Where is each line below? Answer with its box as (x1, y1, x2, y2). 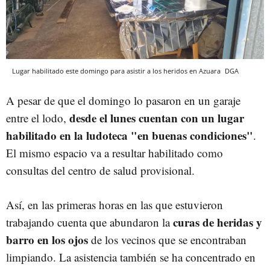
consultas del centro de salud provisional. (6, 162, 195, 178)
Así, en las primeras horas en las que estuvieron (6, 196, 223, 212)
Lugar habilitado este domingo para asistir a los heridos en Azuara (12, 66, 222, 75)
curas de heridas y (173, 213, 262, 230)
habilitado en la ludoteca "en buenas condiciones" (6, 127, 253, 143)
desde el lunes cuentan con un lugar (66, 109, 244, 126)
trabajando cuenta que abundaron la (6, 214, 173, 230)
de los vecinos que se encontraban (88, 231, 246, 247)
